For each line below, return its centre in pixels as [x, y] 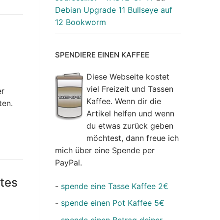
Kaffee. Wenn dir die [124, 101]
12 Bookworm [81, 22]
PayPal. [69, 163]
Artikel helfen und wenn [130, 114]
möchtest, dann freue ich [133, 138]
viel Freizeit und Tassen [130, 89]
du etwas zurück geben [130, 126]
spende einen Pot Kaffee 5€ [113, 203]
